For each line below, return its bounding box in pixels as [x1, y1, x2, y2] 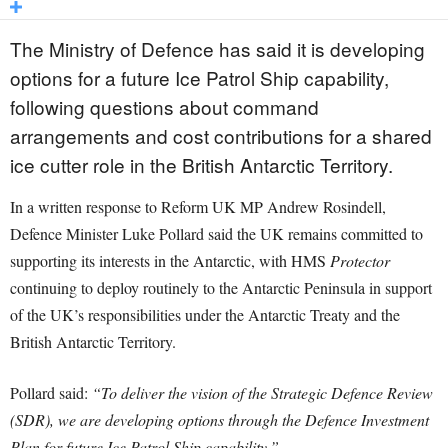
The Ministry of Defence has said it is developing [10, 35, 425, 63]
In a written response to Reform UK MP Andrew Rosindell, [10, 196, 386, 218]
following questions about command [10, 93, 319, 121]
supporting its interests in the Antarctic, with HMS [10, 250, 330, 272]
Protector [330, 250, 390, 272]
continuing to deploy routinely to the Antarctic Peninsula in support [10, 277, 432, 299]
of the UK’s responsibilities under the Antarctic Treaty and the [10, 304, 400, 326]
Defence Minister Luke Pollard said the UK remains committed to [10, 223, 423, 245]
